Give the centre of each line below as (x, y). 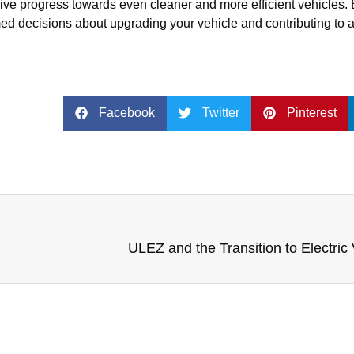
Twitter (221, 113)
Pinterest (312, 113)
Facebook (127, 113)
